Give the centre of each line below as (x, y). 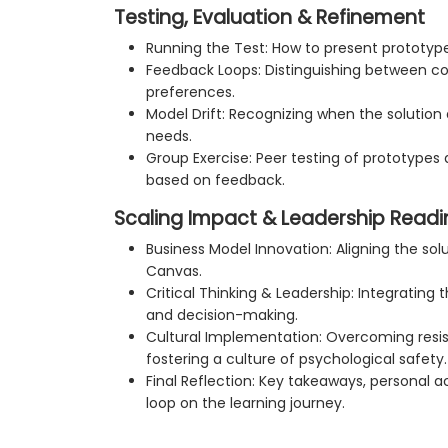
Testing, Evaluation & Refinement (269, 17)
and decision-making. (222, 314)
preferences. (190, 91)
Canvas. (174, 270)
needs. (169, 135)
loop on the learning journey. (245, 402)
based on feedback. (215, 179)
